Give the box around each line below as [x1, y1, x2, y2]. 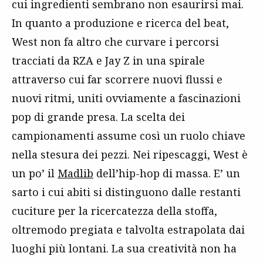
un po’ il [12, 166, 58, 180]
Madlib [58, 166, 93, 180]
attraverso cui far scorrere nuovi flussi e [12, 72, 222, 86]
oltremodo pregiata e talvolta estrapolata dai [12, 222, 245, 237]
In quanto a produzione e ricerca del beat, [12, 15, 229, 30]
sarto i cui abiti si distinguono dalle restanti [12, 184, 241, 199]
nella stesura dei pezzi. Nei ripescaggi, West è [12, 147, 248, 161]
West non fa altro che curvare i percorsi [12, 34, 219, 49]
